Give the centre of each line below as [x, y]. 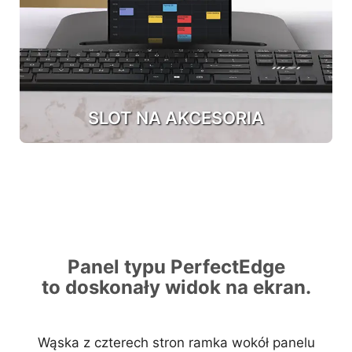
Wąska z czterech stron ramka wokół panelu [176, 342]
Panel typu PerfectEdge [176, 266]
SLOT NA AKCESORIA [176, 117]
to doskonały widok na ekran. [176, 287]
